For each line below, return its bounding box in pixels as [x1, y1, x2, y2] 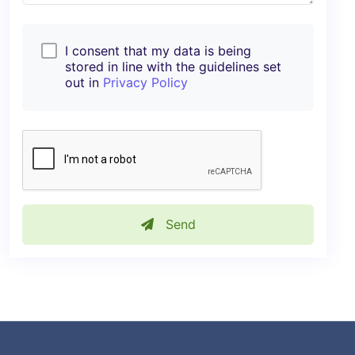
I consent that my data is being [65, 42, 251, 59]
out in [65, 74, 103, 90]
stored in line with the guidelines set [65, 58, 281, 74]
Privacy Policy [103, 74, 188, 90]
